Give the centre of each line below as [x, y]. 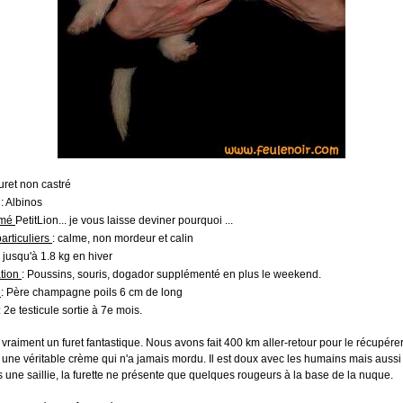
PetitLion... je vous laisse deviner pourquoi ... [124, 220]
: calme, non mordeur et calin [123, 238]
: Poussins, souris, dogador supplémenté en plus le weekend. [171, 274]
